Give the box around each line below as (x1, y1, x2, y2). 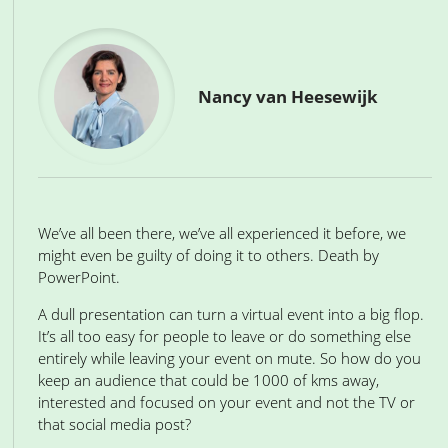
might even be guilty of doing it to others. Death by (38, 245, 379, 265)
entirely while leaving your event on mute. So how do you (38, 348, 421, 368)
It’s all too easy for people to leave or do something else (38, 326, 411, 346)
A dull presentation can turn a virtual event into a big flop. (38, 304, 424, 324)
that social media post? (38, 414, 191, 434)
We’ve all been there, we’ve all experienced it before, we (38, 223, 406, 243)
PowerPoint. (38, 267, 120, 287)
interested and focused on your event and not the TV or (38, 392, 415, 412)
